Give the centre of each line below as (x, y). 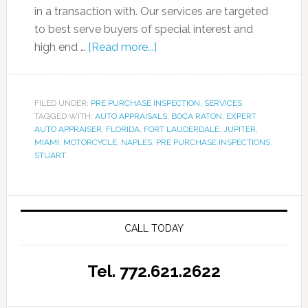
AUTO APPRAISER (68, 130)
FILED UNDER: (62, 103)
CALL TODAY (154, 229)
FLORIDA (122, 130)
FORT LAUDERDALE (181, 130)
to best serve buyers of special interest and (143, 30)
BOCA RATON (196, 117)
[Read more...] (122, 47)
